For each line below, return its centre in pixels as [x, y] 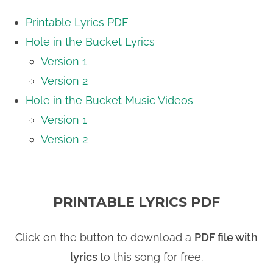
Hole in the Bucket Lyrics [90, 41]
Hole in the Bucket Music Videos [110, 100]
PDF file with [226, 237]
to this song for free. [151, 257]
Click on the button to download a [105, 237]
